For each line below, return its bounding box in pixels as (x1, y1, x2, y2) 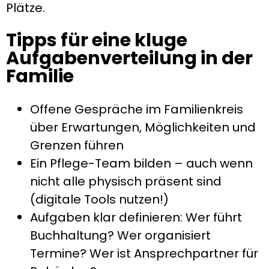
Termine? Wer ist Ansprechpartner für (30, 245, 258, 262)
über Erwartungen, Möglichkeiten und (30, 119, 256, 136)
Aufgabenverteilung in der (6, 46, 253, 71)
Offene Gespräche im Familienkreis (30, 101, 243, 118)
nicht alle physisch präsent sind (30, 173, 222, 190)
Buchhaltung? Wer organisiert (30, 227, 211, 244)
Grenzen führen (30, 137, 124, 154)
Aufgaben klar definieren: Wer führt (30, 209, 242, 226)
